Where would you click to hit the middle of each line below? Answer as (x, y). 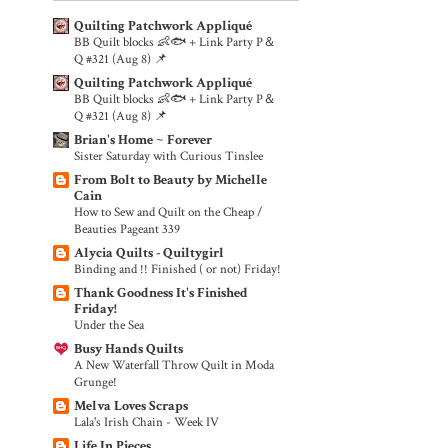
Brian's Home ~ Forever (143, 139)
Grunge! (95, 381)
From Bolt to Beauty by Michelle (170, 179)
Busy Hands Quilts (128, 348)
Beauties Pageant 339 (127, 228)
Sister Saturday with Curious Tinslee (168, 155)
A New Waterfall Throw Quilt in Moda (174, 364)
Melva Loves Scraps (131, 405)
